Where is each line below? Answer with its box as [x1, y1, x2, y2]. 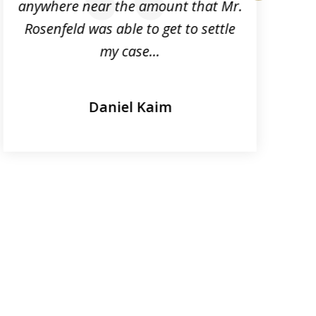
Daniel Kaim [88, 97, 172, 116]
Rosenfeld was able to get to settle [24, 18, 236, 38]
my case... [99, 41, 160, 61]
